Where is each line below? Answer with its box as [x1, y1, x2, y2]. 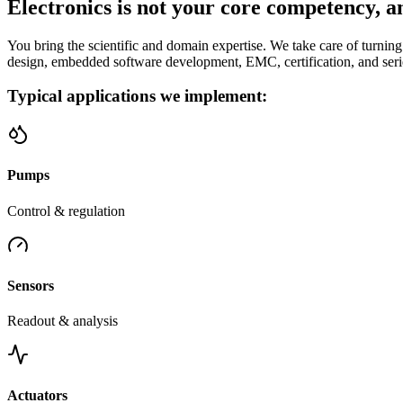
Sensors [7, 277, 54, 293]
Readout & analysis [7, 313, 118, 329]
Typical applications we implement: [7, 86, 267, 106]
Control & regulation [7, 202, 125, 219]
